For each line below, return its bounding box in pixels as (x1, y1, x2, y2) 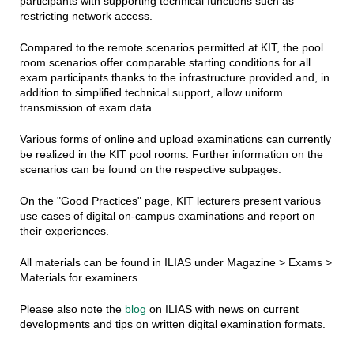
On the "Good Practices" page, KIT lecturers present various (19, 194, 321, 207)
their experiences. (19, 224, 109, 237)
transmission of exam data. (19, 100, 155, 114)
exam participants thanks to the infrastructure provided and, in (19, 70, 330, 84)
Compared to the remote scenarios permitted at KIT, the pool (19, 40, 323, 54)
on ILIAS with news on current (145, 302, 299, 315)
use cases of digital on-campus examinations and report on (19, 209, 315, 222)
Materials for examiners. (19, 270, 141, 284)
